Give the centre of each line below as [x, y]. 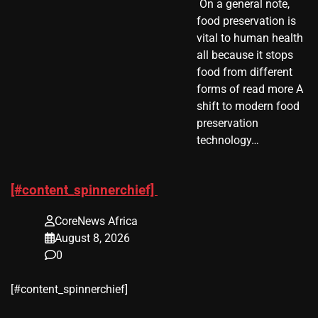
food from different [244, 72]
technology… [227, 140]
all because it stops [245, 55]
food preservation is [246, 21]
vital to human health [250, 38]
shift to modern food [248, 106]
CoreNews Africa [96, 221]
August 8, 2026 [92, 238]
